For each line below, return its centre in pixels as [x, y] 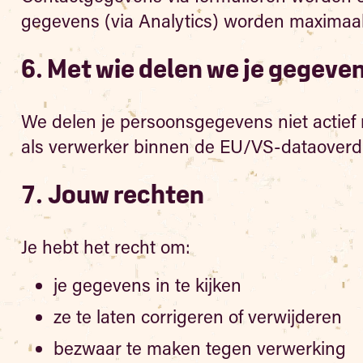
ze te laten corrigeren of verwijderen [197, 316]
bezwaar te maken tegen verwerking [199, 348]
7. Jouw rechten [112, 196]
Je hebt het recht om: [105, 247]
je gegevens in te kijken [147, 285]
